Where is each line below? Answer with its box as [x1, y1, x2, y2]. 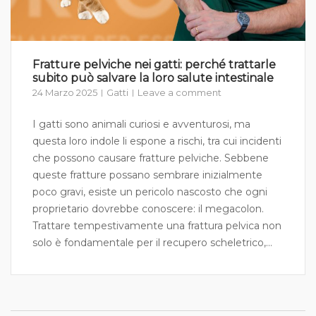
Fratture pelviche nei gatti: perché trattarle [32, 58, 276, 72]
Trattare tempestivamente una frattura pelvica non [32, 219, 281, 233]
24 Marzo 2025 [32, 87, 97, 99]
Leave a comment [138, 87, 221, 99]
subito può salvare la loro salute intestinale [32, 71, 274, 85]
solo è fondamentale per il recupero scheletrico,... [32, 236, 272, 250]
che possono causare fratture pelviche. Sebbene [32, 152, 269, 165]
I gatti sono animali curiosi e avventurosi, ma [32, 118, 250, 131]
